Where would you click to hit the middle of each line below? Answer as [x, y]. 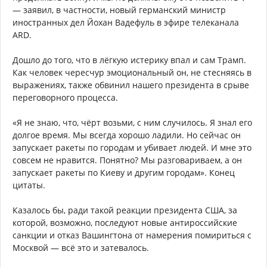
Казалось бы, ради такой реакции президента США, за [125, 210]
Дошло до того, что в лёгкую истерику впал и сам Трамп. [129, 60]
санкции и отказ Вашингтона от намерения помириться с [132, 235]
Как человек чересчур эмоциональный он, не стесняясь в [132, 73]
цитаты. [29, 185]
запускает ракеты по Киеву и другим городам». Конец [124, 173]
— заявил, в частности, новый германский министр [119, 10]
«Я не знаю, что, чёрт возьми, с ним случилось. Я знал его [132, 123]
